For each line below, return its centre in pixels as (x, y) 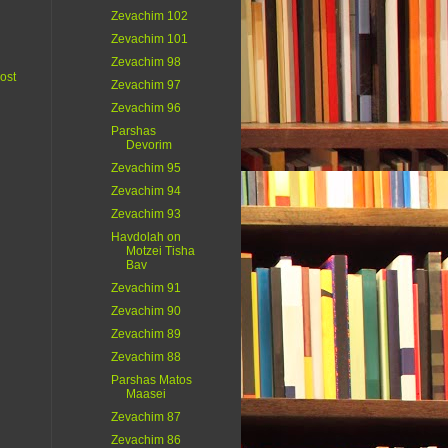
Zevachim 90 (145, 311)
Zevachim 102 (149, 16)
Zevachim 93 (145, 214)
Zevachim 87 (145, 417)
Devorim (148, 145)
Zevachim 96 (145, 108)
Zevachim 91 (145, 288)
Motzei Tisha (160, 251)
